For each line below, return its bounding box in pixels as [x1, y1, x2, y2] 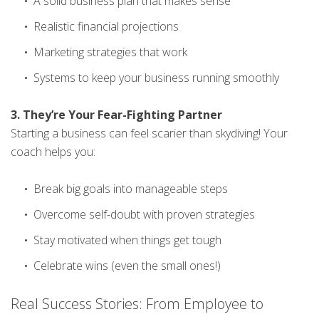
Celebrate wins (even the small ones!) [33, 258, 221, 274]
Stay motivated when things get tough [33, 232, 221, 249]
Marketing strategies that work [33, 44, 187, 61]
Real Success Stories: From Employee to [11, 294, 263, 314]
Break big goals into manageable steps [33, 181, 228, 197]
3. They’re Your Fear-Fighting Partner [11, 107, 222, 123]
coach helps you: [11, 144, 95, 160]
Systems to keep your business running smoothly [33, 70, 279, 86]
